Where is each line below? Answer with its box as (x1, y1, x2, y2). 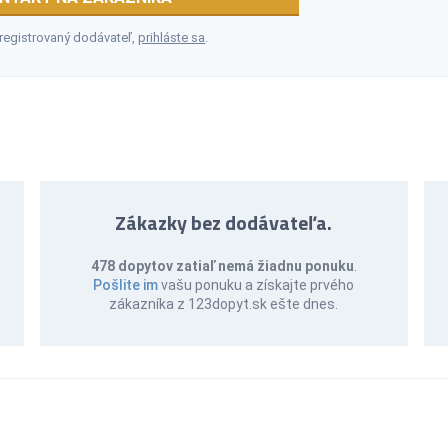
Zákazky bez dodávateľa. (115, 206, 333, 238)
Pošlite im (93, 276, 159, 293)
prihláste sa (138, 29, 206, 45)
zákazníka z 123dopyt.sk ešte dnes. (109, 295, 339, 312)
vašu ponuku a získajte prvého (158, 276, 355, 293)
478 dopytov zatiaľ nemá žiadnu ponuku (90, 257, 354, 274)
